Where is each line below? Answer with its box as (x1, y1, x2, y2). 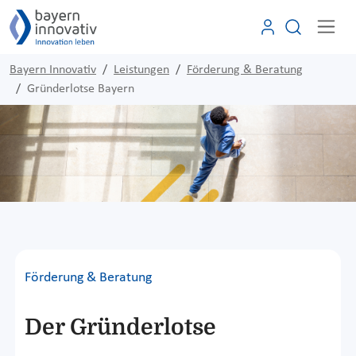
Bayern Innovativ (10, 63, 96, 76)
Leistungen (114, 63, 169, 76)
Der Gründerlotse (24, 314, 216, 340)
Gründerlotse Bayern (27, 82, 134, 95)
